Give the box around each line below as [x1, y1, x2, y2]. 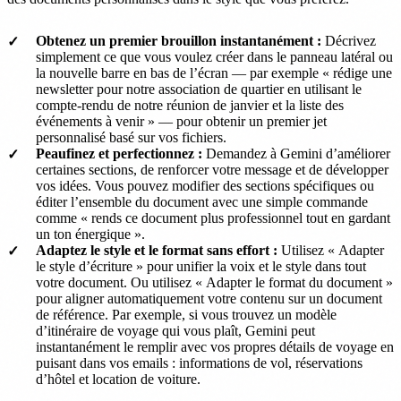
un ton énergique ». [36, 226, 145, 242]
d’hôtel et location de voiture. [36, 371, 200, 387]
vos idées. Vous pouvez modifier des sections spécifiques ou [36, 177, 374, 193]
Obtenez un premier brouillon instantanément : [36, 32, 321, 48]
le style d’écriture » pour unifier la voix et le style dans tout [36, 258, 366, 274]
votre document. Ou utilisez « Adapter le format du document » [36, 274, 393, 290]
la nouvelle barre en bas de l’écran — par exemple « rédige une [36, 64, 392, 81]
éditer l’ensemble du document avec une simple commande [36, 193, 368, 209]
